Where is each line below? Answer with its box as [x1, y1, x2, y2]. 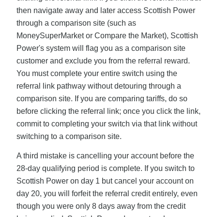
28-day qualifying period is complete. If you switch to [16, 164, 195, 172]
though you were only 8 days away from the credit [16, 201, 186, 210]
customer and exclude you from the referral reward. [16, 57, 190, 65]
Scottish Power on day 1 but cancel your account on [16, 176, 194, 185]
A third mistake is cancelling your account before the [16, 151, 194, 160]
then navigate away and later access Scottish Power [16, 6, 195, 15]
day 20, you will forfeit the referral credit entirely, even [16, 189, 198, 198]
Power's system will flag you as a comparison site [16, 44, 186, 53]
